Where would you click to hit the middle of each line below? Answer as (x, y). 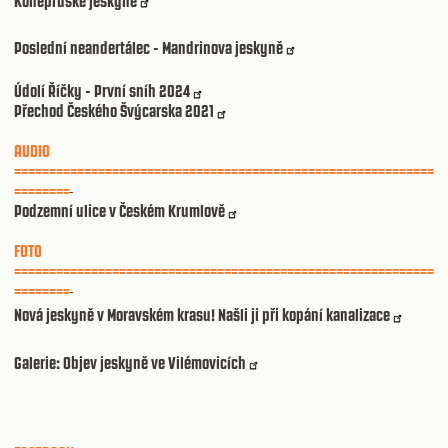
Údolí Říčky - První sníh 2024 (102, 91)
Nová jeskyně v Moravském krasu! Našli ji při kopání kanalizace (202, 315)
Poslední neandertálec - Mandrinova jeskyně (148, 48)
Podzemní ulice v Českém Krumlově (119, 211)
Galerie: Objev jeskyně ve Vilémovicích (130, 362)
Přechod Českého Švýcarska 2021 (114, 111)
